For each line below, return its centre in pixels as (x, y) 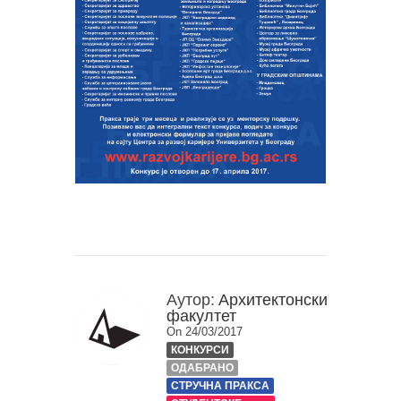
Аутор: (191, 299)
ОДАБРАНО (202, 367)
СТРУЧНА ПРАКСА (220, 385)
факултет (201, 316)
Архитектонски (273, 299)
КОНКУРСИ (200, 350)
